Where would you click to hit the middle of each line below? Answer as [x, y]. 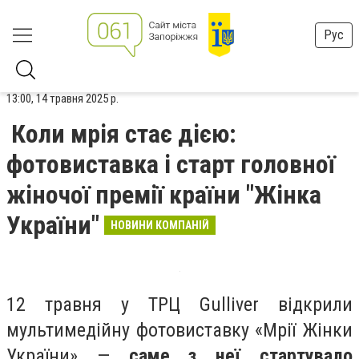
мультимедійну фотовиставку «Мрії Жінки [179, 330]
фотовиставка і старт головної [171, 164]
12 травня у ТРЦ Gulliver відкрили [179, 305]
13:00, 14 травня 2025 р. [63, 99]
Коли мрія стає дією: [124, 134]
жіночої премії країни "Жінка [164, 195]
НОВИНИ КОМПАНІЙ [160, 225]
